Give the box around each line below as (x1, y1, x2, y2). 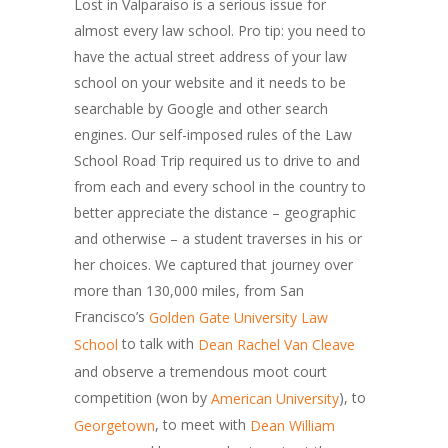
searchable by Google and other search (74, 99, 328, 118)
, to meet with (155, 414, 250, 434)
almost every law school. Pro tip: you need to (74, 21, 366, 40)
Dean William (250, 416, 335, 435)
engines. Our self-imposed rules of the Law (74, 125, 352, 144)
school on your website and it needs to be (74, 73, 346, 92)
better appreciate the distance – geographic (74, 203, 356, 222)
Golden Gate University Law (149, 308, 328, 328)
